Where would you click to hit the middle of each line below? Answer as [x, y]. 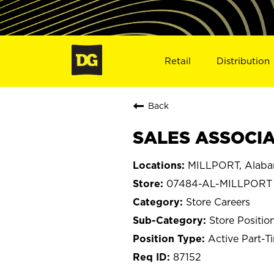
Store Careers [218, 202]
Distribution [243, 61]
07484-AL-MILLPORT [219, 183]
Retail [177, 61]
